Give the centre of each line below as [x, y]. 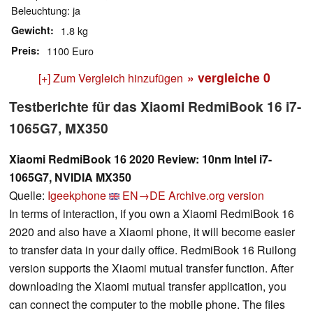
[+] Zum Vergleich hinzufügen [111, 78]
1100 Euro [70, 51]
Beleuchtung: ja [46, 10]
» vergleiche [225, 78]
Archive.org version [216, 196]
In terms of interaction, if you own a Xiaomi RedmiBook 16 [152, 214]
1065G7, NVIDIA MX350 [70, 177]
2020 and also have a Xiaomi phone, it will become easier [152, 232]
